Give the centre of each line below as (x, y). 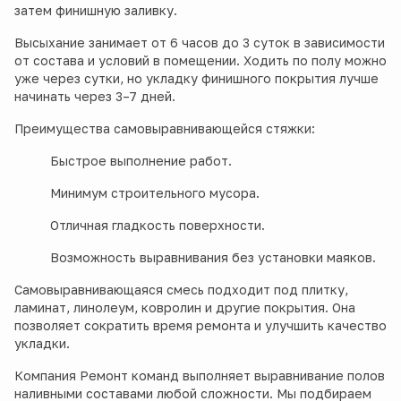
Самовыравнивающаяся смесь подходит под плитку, (181, 290)
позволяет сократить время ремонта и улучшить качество (200, 326)
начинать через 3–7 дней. (95, 97)
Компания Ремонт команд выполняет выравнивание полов (200, 376)
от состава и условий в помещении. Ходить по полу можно (200, 61)
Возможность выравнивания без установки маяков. (213, 258)
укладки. (42, 344)
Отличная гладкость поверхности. (158, 226)
